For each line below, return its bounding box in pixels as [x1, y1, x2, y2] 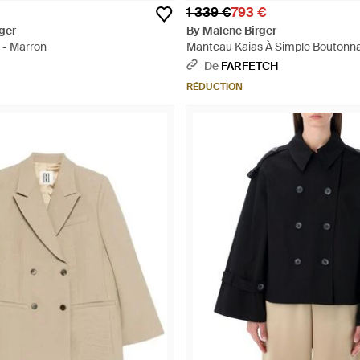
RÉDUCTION [186, 80, 243, 93]
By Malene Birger [186, 23, 276, 38]
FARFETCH [221, 59, 278, 73]
